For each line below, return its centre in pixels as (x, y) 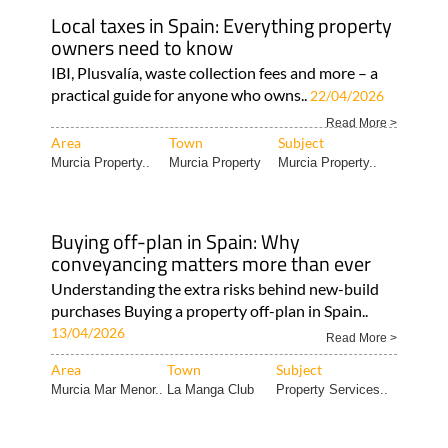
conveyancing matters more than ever (210, 263)
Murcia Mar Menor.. (106, 389)
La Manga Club (210, 389)
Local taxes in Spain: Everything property (221, 25)
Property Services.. (331, 389)
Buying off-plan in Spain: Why (175, 241)
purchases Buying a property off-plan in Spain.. (209, 310)
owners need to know (141, 47)
